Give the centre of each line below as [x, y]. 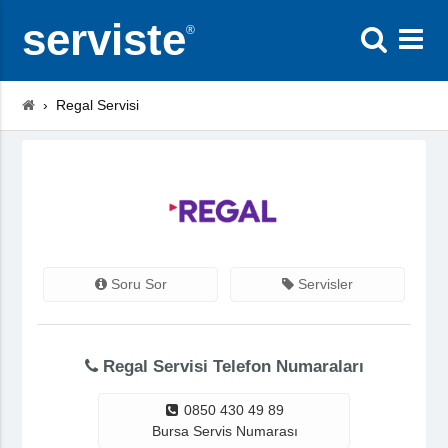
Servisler [323, 283]
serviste [104, 39]
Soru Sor [136, 283]
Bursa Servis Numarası [225, 430]
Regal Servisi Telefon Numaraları [230, 366]
